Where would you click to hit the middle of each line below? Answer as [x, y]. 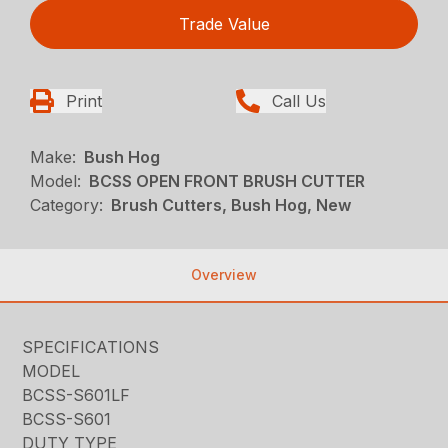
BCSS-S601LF [76, 395]
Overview [224, 275]
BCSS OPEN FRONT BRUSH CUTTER [227, 181]
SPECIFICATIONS [91, 347]
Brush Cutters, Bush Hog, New [231, 205]
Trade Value [224, 24]
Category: [67, 205]
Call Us [299, 101]
